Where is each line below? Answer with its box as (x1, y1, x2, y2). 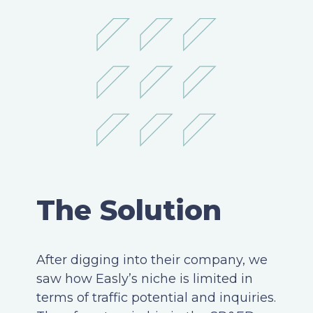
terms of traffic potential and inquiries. (36, 289, 276, 305)
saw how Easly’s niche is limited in (36, 270, 253, 286)
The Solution (36, 194, 221, 228)
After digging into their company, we (36, 252, 268, 268)
